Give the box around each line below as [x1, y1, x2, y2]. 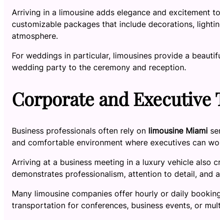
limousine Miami [148, 125, 208, 136]
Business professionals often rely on [12, 125, 148, 136]
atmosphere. [12, 30, 58, 41]
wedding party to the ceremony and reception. [12, 62, 186, 72]
